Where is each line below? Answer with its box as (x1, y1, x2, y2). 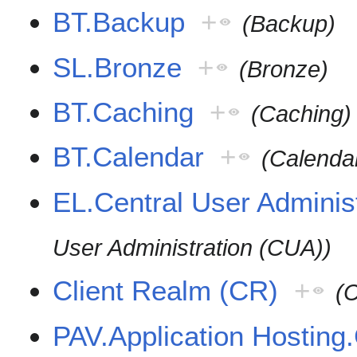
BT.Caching (53, 96, 194, 127)
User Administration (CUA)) (53, 234, 332, 261)
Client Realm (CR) (53, 275, 279, 307)
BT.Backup (53, 6, 186, 38)
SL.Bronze (53, 51, 182, 83)
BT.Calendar (53, 141, 205, 173)
